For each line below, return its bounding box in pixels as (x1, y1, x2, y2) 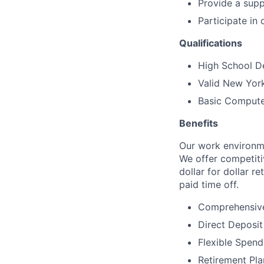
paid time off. (179, 179, 239, 190)
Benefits (179, 117, 218, 129)
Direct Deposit (198, 219, 263, 230)
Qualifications (179, 37, 242, 49)
